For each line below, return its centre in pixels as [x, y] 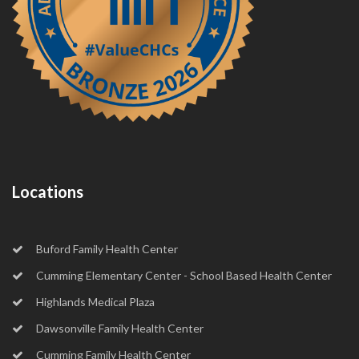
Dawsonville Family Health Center [120, 328]
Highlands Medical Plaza [95, 301]
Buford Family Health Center [107, 248]
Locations [48, 191]
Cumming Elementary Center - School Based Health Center [184, 275]
